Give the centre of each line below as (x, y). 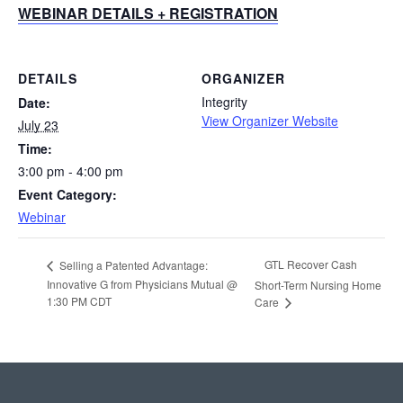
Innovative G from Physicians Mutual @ (142, 284)
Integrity (224, 101)
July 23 (38, 125)
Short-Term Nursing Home (318, 284)
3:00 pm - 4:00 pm (71, 170)
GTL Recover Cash (310, 264)
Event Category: (67, 194)
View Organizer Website (270, 120)
